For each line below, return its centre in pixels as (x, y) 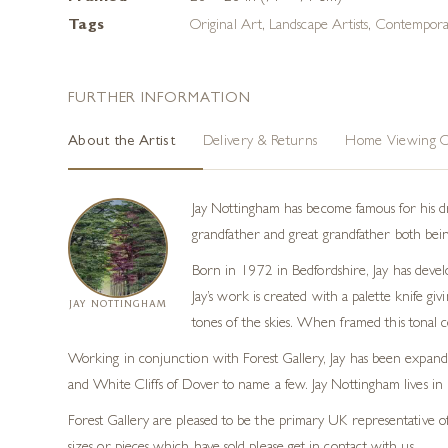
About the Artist (121, 142)
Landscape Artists (319, 26)
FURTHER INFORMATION (160, 99)
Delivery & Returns (260, 142)
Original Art (226, 26)
